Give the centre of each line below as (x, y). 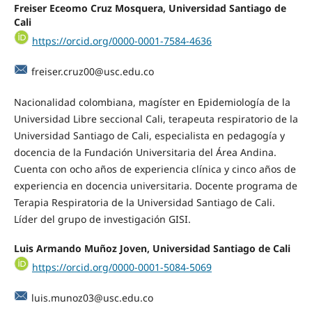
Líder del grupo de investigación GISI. (102, 219)
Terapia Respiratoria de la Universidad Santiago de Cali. (144, 202)
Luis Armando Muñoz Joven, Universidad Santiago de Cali (152, 248)
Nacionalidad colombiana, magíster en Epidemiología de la (152, 102)
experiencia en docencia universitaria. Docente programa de (155, 185)
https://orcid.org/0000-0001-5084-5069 (122, 267)
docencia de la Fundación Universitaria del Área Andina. (145, 152)
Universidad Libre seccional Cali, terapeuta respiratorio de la (156, 118)
